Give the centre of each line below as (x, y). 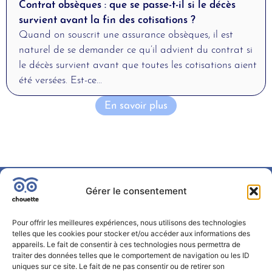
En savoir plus (136, 104)
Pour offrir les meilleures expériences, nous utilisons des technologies (129, 223)
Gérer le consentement (136, 191)
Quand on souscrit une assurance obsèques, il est (126, 33)
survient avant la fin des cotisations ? (109, 18)
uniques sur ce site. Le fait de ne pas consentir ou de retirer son (118, 266)
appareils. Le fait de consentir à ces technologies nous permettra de (126, 244)
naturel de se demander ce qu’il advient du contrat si (136, 49)
